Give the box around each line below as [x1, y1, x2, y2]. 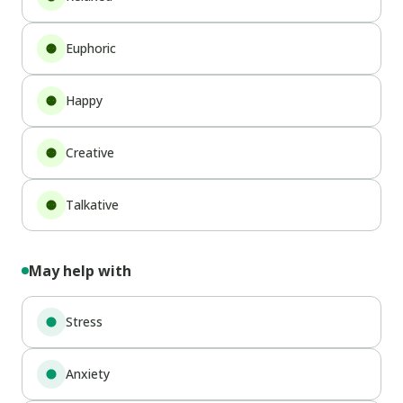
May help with [29, 260, 131, 281]
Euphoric [66, 39, 116, 57]
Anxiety [66, 364, 110, 382]
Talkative [66, 195, 119, 213]
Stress [66, 312, 103, 330]
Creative [66, 143, 114, 161]
